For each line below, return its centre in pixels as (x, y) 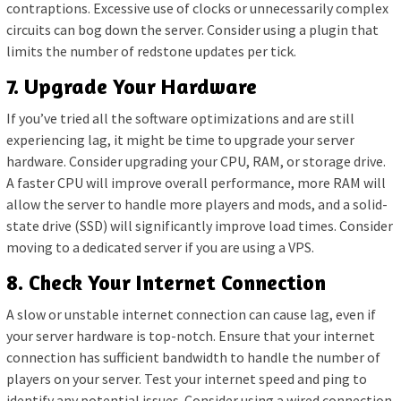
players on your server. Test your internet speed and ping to (187, 378)
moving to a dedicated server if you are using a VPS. (160, 247)
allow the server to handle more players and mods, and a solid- (197, 204)
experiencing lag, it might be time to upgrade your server (180, 139)
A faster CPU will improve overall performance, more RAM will (196, 182)
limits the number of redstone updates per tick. (151, 51)
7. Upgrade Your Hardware (132, 86)
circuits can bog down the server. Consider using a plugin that (192, 29)
